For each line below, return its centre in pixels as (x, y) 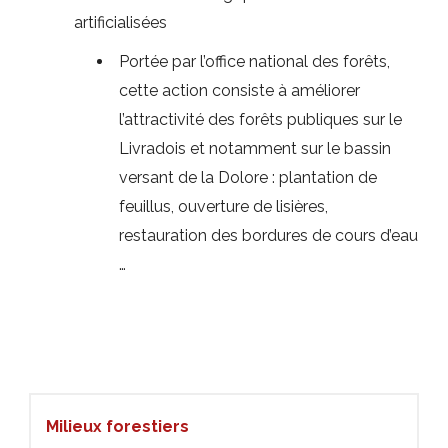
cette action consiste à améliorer (239, 90)
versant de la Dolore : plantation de (248, 177)
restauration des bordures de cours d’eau (268, 235)
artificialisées (120, 22)
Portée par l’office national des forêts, (254, 61)
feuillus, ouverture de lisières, (223, 206)
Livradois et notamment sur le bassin (255, 148)
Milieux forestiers (117, 426)
